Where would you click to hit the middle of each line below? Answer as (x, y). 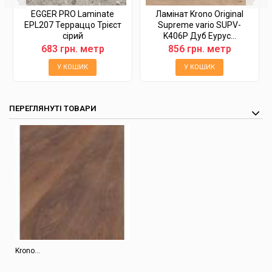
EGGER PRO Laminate (73, 14)
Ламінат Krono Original (199, 14)
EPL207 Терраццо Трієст (73, 25)
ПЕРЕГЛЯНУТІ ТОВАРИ (53, 108)
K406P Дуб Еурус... (199, 36)
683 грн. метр (73, 49)
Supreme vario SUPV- (199, 25)
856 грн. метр (199, 49)
